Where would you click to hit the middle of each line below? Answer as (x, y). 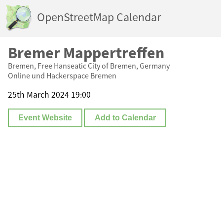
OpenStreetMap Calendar (99, 17)
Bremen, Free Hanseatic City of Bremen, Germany (89, 66)
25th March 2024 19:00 (49, 94)
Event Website (45, 118)
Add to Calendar (125, 118)
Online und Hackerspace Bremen (62, 75)
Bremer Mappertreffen (86, 53)
